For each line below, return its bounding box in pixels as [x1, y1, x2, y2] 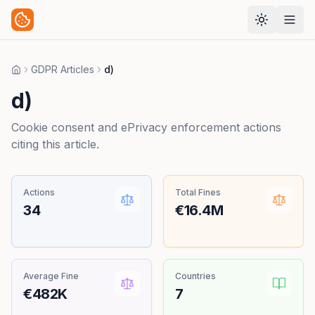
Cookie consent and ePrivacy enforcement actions [11, 120, 281, 134]
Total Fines [175, 187, 221, 198]
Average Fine [23, 271, 79, 281]
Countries [175, 271, 216, 281]
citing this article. [11, 137, 99, 151]
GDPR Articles [31, 63, 94, 75]
